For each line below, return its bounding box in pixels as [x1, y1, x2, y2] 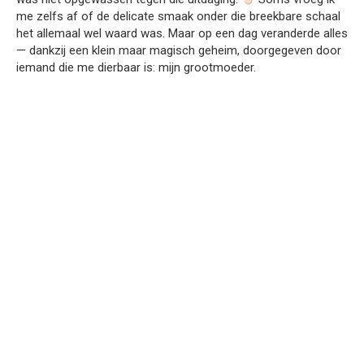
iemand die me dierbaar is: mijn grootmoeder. [16, 60, 256, 75]
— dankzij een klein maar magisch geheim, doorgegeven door [16, 43, 341, 58]
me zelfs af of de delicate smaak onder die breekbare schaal [16, 9, 340, 24]
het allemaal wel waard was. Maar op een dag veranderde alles [16, 26, 348, 41]
